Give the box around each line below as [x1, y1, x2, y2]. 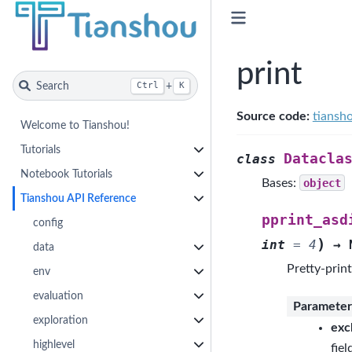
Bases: [261, 176, 299, 189]
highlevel [33, 338, 75, 350]
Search [35, 79, 69, 92]
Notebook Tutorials [20, 167, 113, 180]
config [33, 216, 64, 229]
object [302, 176, 341, 189]
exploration [33, 313, 89, 326]
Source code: [236, 109, 310, 123]
